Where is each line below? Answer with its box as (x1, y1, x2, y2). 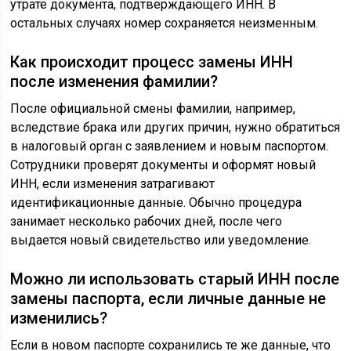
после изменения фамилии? (10, 72, 219, 92)
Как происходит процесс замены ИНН (10, 52, 294, 72)
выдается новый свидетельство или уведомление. (10, 233, 312, 248)
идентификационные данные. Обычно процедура (10, 195, 302, 211)
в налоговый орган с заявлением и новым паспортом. (10, 139, 329, 154)
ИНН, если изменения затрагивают (10, 176, 215, 192)
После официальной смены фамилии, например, (10, 101, 296, 117)
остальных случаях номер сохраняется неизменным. (10, 16, 319, 31)
